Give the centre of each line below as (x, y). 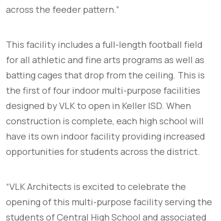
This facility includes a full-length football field (104, 45)
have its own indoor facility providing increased (106, 136)
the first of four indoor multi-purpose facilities (103, 91)
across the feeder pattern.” (63, 10)
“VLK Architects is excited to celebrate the (96, 187)
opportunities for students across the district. (103, 152)
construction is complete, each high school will (105, 121)
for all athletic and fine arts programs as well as (105, 60)
